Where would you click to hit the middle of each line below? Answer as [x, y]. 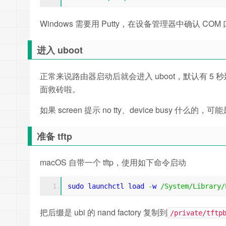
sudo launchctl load [108, 186]
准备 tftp [54, 136]
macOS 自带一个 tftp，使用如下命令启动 [113, 162]
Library [207, 186]
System [177, 186]
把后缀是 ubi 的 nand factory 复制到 [104, 212]
